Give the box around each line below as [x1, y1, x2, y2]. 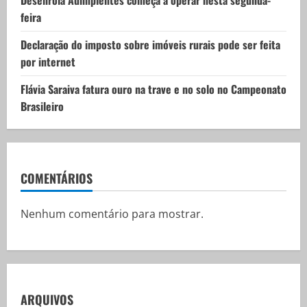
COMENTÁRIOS [21, 169, 93, 187]
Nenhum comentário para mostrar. [21, 206, 204, 221]
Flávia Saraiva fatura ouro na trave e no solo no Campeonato [21, 80, 286, 97]
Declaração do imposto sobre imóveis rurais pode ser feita [21, 36, 280, 53]
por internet [21, 53, 75, 70]
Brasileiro [21, 97, 64, 114]
